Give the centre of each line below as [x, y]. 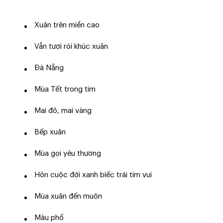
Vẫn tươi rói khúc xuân [71, 47]
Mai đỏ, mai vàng [63, 111]
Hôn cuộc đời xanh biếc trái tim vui [93, 175]
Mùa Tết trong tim [65, 90]
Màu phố [49, 218]
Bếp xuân [50, 132]
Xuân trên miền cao [67, 25]
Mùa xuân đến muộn [68, 197]
